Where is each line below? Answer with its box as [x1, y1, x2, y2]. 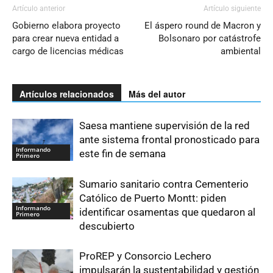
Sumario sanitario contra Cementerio [79, 178, 249, 191]
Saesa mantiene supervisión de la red [79, 119, 250, 132]
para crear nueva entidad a [12, 33, 119, 44]
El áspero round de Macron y [144, 20, 261, 32]
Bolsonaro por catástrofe [158, 33, 261, 44]
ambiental [221, 46, 261, 57]
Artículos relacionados [19, 88, 114, 101]
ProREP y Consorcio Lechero [79, 250, 211, 263]
